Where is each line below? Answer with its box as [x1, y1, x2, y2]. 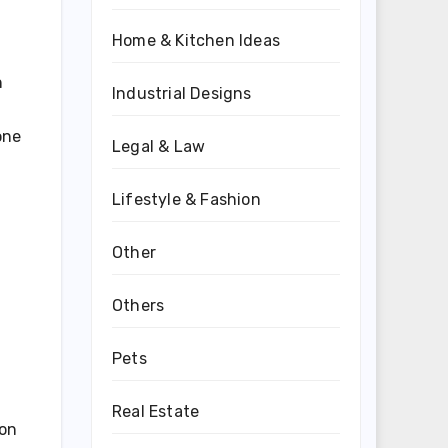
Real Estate [112, 402, 200, 421]
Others [112, 296, 165, 315]
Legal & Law [112, 137, 206, 156]
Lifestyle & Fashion [112, 190, 261, 209]
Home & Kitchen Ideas [112, 31, 280, 50]
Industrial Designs [112, 84, 252, 103]
